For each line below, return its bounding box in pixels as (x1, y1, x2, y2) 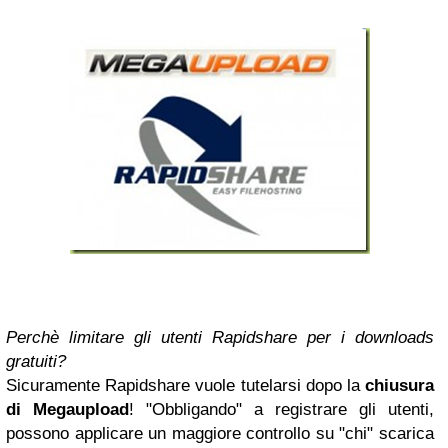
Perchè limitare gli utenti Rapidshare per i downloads (6, 328, 434, 347)
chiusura (365, 376, 434, 395)
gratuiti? (6, 352, 66, 371)
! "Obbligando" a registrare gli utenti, (129, 400, 434, 419)
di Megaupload (6, 400, 129, 419)
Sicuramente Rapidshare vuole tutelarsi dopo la (6, 376, 365, 395)
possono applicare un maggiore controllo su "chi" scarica (6, 424, 434, 443)
